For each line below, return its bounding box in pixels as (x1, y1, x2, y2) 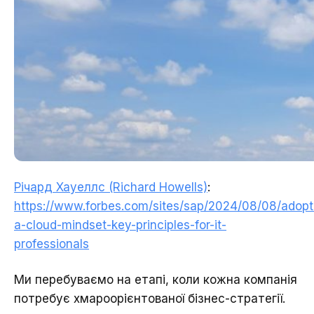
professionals (14, 236, 89, 251)
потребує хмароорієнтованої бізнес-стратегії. (14, 291, 285, 306)
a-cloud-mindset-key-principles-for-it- (14, 217, 226, 232)
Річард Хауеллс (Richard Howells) (14, 179, 207, 194)
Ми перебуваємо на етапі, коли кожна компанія (14, 272, 297, 287)
